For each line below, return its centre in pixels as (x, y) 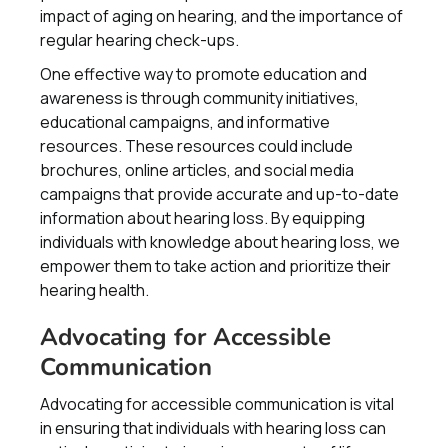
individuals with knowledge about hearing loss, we (220, 242)
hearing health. (94, 290)
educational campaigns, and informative (185, 122)
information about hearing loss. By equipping (202, 218)
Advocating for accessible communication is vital (217, 404)
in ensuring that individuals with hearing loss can (213, 428)
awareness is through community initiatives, (199, 98)
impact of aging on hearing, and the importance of (221, 16)
